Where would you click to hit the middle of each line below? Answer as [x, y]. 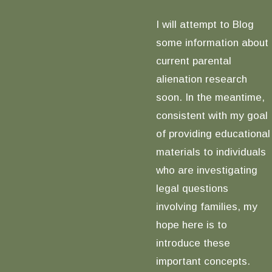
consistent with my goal [212, 116]
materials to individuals [211, 152]
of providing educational [213, 134]
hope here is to [191, 225]
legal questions [192, 189]
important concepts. [203, 261]
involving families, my [206, 207]
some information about [212, 43]
